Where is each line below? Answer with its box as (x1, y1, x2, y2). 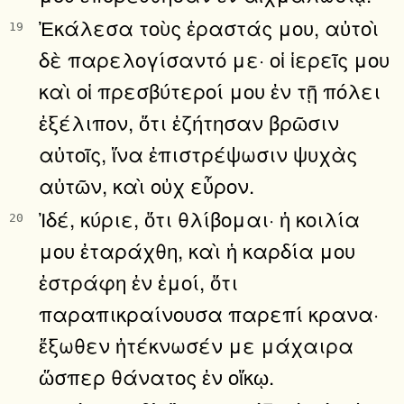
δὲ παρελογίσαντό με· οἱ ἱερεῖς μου (39, 43, 390, 73)
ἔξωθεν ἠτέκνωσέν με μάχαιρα (39, 329, 353, 359)
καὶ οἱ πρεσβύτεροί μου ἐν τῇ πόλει (39, 75, 381, 105)
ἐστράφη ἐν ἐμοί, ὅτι (39, 266, 238, 296)
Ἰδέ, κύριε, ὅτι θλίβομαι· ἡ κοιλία (39, 203, 360, 233)
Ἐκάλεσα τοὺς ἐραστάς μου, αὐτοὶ (39, 12, 379, 41)
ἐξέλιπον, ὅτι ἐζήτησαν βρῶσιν (39, 106, 339, 136)
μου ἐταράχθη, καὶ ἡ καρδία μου (39, 234, 355, 264)
